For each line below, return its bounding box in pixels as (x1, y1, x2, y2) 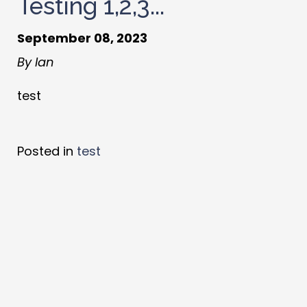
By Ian (17, 53, 54, 71)
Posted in (17, 142, 77, 160)
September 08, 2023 (17, 29, 147, 47)
